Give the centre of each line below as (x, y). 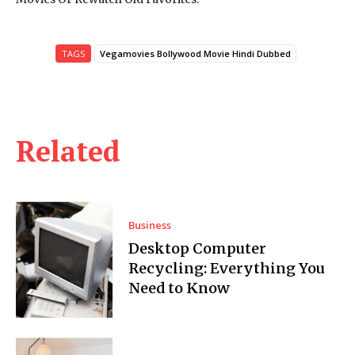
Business (150, 225)
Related (68, 151)
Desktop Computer (198, 249)
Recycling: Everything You (227, 269)
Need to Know (179, 288)
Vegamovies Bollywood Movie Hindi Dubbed (195, 53)
